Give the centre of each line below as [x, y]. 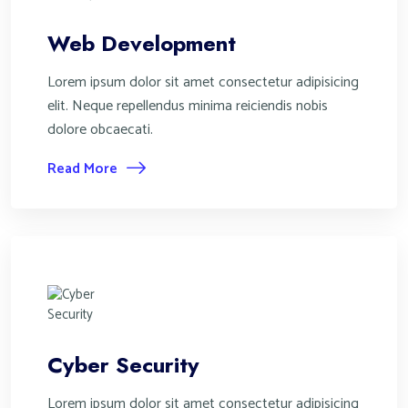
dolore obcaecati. [100, 130]
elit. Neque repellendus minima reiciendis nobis [188, 106]
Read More [82, 168]
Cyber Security [123, 365]
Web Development [142, 43]
